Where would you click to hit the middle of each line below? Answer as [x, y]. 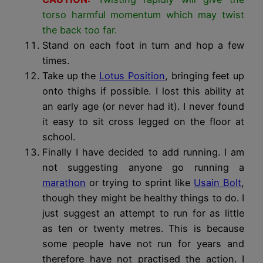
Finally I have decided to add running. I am [143, 152]
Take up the [71, 76]
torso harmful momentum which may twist [143, 15]
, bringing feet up [205, 76]
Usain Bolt [218, 183]
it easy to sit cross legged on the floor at [143, 122]
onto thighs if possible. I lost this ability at [143, 91]
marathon [64, 183]
